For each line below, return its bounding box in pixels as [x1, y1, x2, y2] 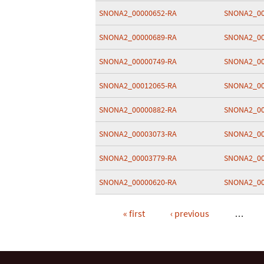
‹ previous [170, 207, 209, 219]
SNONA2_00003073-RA [99, 128, 177, 139]
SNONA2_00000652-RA [99, 8, 177, 18]
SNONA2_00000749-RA [99, 56, 177, 67]
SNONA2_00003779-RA [99, 153, 177, 163]
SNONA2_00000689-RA [99, 32, 177, 42]
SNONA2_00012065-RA [99, 80, 177, 91]
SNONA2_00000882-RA [99, 104, 177, 115]
